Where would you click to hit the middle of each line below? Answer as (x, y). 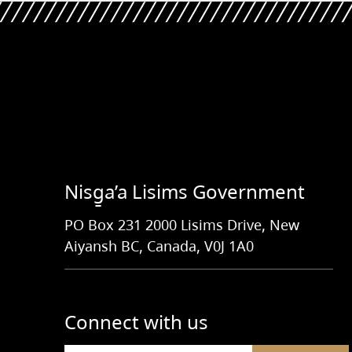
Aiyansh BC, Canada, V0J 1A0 (159, 246)
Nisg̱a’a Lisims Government (184, 191)
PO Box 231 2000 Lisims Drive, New (181, 225)
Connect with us (136, 322)
